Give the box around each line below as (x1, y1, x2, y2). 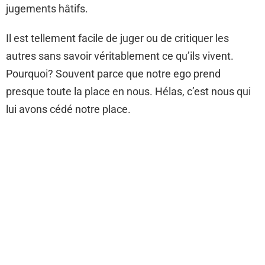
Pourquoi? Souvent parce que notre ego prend (6, 67, 221, 80)
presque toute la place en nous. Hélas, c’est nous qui (6, 85, 251, 98)
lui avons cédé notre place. (6, 103, 133, 115)
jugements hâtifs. (6, 2, 88, 15)
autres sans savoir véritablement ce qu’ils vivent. (6, 50, 234, 62)
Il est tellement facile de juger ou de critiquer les (6, 32, 229, 44)
